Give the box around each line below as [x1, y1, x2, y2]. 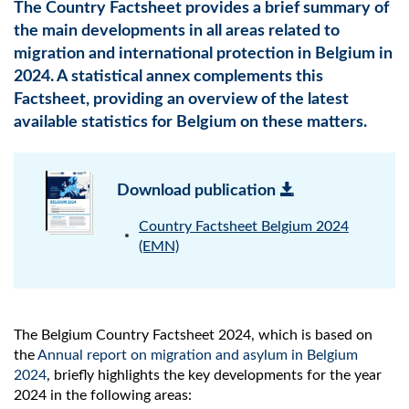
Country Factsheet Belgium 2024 [139, 219, 349, 234]
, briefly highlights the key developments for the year [47, 368, 382, 383]
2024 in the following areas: [14, 388, 192, 403]
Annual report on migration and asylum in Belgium [37, 348, 358, 362]
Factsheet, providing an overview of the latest [14, 91, 349, 108]
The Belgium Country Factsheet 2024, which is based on [14, 328, 372, 342]
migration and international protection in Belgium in [14, 46, 393, 62]
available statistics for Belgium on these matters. [14, 114, 367, 131]
